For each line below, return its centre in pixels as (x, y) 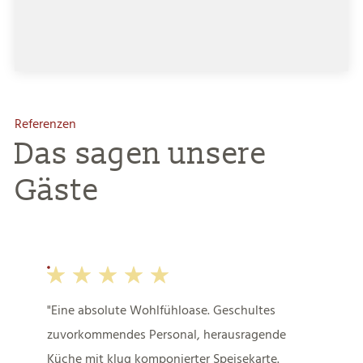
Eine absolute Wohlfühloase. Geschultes (163, 310)
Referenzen (45, 124)
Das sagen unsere (140, 154)
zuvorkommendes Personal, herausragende (166, 334)
